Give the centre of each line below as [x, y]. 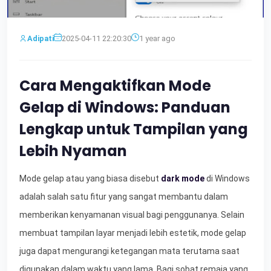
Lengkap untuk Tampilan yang [134, 129]
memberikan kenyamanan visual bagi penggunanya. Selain [132, 214]
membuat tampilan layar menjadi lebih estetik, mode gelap [133, 233]
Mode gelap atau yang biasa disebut [90, 178]
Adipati [41, 38]
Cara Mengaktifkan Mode [115, 85]
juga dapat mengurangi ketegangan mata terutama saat [129, 251]
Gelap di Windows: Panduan [125, 107]
